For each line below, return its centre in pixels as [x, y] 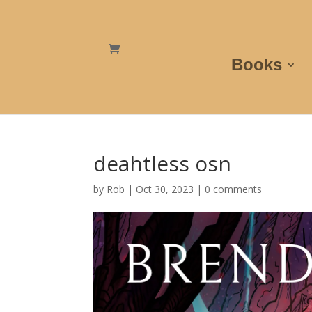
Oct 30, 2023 [165, 189]
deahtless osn [163, 163]
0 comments [234, 189]
